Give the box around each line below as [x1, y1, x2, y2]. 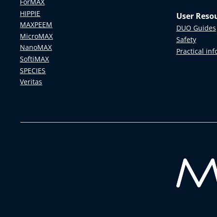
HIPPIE [20, 8, 41, 18]
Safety [176, 34, 196, 44]
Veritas [20, 77, 43, 87]
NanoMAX [20, 43, 52, 52]
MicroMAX [20, 31, 53, 41]
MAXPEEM [20, 20, 53, 30]
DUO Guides [176, 23, 216, 33]
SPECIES [20, 65, 46, 75]
